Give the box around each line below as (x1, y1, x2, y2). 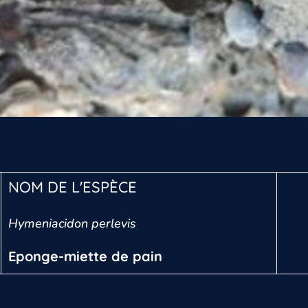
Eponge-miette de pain (8, 247, 162, 265)
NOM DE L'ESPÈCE (8, 177, 137, 197)
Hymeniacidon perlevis (8, 215, 136, 232)
